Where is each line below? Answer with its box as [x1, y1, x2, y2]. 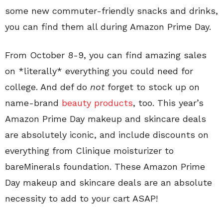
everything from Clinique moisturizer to [5, 145, 174, 156]
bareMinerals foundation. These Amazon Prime [5, 161, 205, 172]
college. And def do [5, 81, 90, 92]
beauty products [62, 97, 133, 108]
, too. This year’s [133, 97, 204, 108]
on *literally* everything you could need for [5, 65, 193, 76]
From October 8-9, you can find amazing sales [5, 49, 207, 60]
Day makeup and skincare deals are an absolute [5, 177, 212, 188]
